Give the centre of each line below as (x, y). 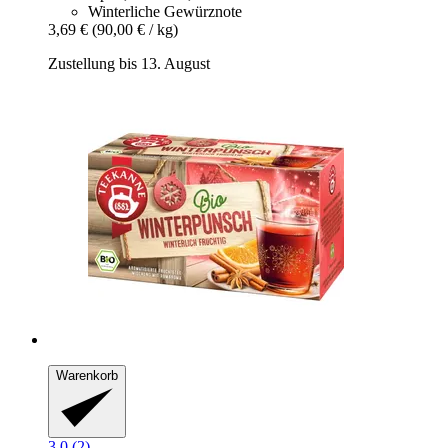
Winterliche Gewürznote (165, 12)
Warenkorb (87, 376)
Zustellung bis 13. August (129, 64)
